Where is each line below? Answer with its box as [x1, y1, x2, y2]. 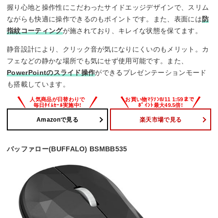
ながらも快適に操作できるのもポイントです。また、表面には [7, 15, 202, 23]
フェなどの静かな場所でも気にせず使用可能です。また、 [7, 57, 188, 65]
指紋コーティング [7, 27, 63, 35]
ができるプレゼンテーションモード [95, 69, 207, 77]
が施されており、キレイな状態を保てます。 [62, 27, 202, 35]
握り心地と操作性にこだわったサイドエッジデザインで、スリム [7, 3, 209, 12]
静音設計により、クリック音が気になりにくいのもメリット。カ [7, 45, 209, 54]
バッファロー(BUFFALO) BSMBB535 [7, 145, 127, 153]
